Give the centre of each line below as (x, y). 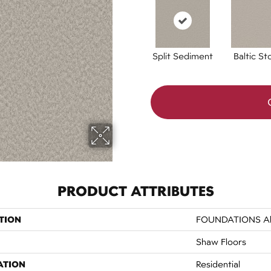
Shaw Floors (221, 242)
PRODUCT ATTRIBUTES (135, 191)
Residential (218, 264)
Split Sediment (182, 56)
